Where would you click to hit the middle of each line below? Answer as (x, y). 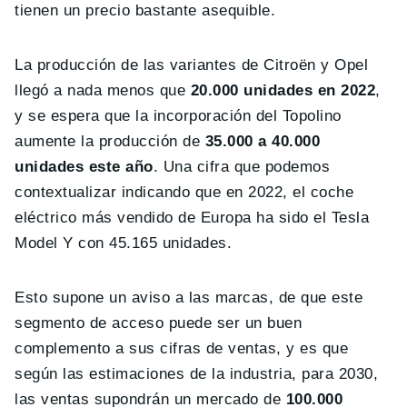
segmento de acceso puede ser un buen (159, 323)
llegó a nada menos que (103, 90)
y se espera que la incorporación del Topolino (178, 115)
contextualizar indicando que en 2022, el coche (184, 192)
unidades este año (84, 166)
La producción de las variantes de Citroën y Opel (192, 65)
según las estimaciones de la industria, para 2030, (197, 373)
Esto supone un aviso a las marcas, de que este (189, 297)
